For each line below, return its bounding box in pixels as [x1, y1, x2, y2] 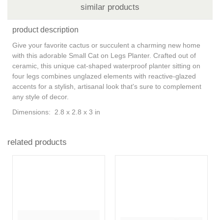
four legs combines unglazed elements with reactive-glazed [12, 72, 196, 80]
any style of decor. [12, 92, 75, 101]
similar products [81, 2, 139, 12]
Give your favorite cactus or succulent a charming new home [12, 41, 200, 49]
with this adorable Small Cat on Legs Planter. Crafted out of [12, 51, 196, 59]
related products [7, 137, 67, 147]
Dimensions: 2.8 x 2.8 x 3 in [12, 108, 104, 116]
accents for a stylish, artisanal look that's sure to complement [12, 82, 201, 90]
